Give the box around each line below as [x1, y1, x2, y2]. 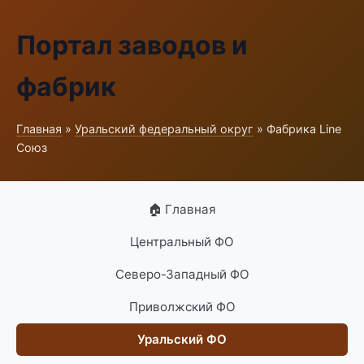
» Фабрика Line [253, 122, 341, 136]
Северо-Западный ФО [115, 266, 249, 282]
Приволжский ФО [128, 299, 236, 314]
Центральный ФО [130, 234, 234, 249]
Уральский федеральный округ [75, 122, 253, 136]
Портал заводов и [16, 29, 248, 61]
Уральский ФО [137, 331, 227, 347]
